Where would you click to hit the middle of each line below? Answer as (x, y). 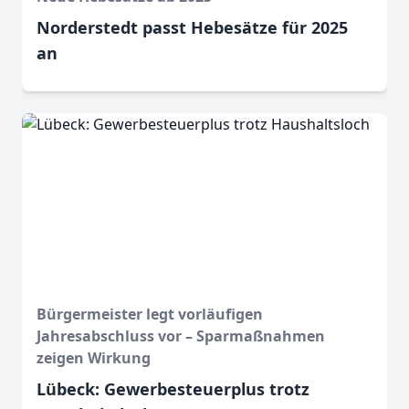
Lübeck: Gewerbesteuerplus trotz (173, 389)
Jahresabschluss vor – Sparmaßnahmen (181, 336)
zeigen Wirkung (94, 358)
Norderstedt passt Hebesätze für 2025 (192, 28)
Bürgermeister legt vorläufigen (150, 315)
